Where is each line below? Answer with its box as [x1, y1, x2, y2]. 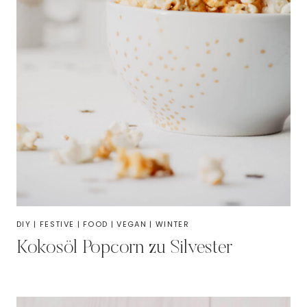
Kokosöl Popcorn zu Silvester [16, 238, 233, 258]
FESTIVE [39, 219, 75, 230]
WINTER [155, 219, 189, 230]
